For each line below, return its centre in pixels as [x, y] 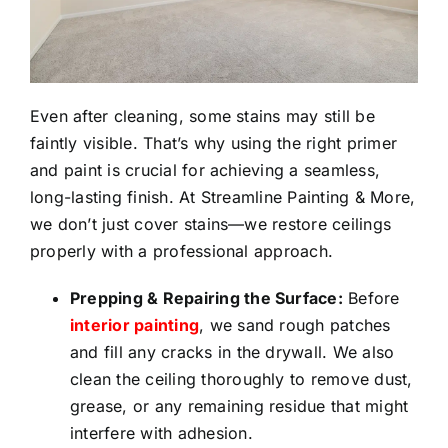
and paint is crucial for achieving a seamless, [205, 170]
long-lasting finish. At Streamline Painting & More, [223, 197]
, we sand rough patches [295, 325]
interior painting [135, 325]
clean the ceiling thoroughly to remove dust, [241, 379]
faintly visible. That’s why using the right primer [213, 143]
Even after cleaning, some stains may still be [202, 116]
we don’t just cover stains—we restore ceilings [211, 224]
